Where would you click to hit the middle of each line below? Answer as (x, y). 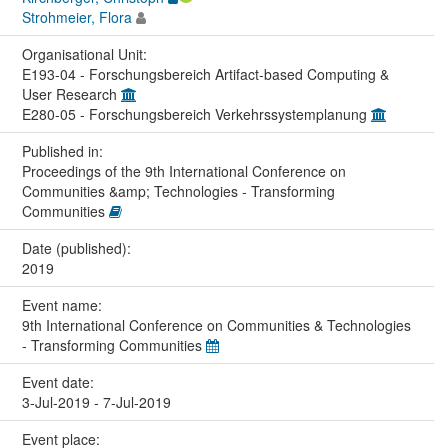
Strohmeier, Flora (76, 16)
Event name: (63, 304)
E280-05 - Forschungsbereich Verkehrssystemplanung (196, 113)
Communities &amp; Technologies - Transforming (178, 190)
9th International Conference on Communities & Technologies (216, 324)
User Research (71, 93)
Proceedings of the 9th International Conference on (183, 170)
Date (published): (78, 247)
